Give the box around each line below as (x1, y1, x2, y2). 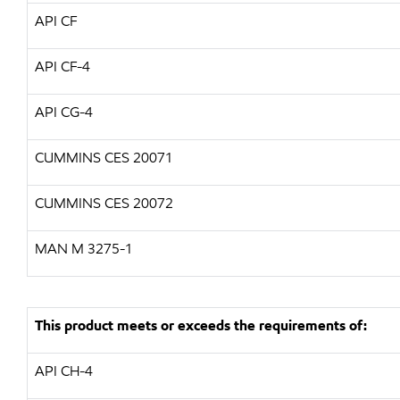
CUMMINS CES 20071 (35, 148, 173, 167)
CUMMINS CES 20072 (35, 194, 173, 212)
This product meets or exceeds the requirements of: (35, 316, 367, 335)
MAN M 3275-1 (35, 239, 133, 258)
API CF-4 (35, 57, 90, 76)
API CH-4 (35, 362, 93, 380)
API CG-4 (35, 103, 93, 121)
